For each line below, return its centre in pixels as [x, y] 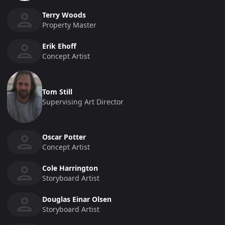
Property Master [69, 25]
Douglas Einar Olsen [77, 199]
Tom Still [57, 91]
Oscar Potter [64, 137]
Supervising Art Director [83, 101]
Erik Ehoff [59, 46]
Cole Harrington [70, 168]
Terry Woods [64, 15]
